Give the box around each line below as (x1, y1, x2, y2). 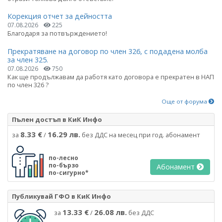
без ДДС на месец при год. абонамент (80, 130, 200, 139)
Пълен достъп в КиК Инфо (12, 114, 102, 124)
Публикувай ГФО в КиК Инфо (12, 191, 111, 201)
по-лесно (49, 153, 78, 162)
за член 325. (7, 55, 48, 64)
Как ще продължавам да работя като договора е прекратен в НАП (7, 72, 214, 81)
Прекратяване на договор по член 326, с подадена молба (7, 46, 208, 56)
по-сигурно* (49, 168, 89, 177)
